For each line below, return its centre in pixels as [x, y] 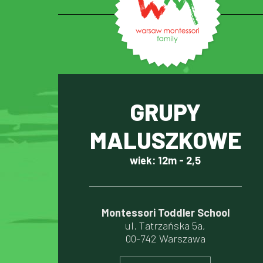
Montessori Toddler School [165, 213]
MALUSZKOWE [165, 140]
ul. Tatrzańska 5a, [165, 225]
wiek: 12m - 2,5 [165, 160]
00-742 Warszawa [165, 238]
